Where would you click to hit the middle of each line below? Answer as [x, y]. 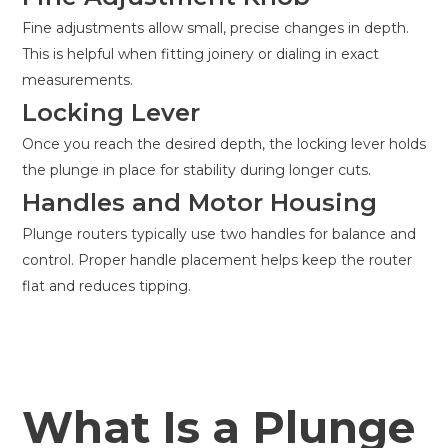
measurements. [77, 80]
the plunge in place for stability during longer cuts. [196, 170]
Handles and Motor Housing [199, 203]
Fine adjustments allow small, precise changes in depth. [215, 28]
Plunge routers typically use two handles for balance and [219, 234]
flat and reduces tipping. [106, 286]
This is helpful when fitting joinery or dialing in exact [200, 54]
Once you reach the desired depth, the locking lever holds [224, 144]
